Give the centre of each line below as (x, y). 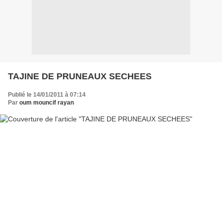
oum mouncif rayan (47, 102)
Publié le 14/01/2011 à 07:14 (47, 94)
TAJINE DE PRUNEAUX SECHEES (80, 76)
